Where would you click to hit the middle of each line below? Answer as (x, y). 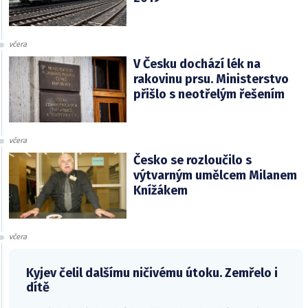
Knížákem (160, 191)
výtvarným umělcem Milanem (215, 176)
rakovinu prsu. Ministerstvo (211, 79)
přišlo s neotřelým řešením (209, 95)
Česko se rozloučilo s (192, 161)
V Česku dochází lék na (197, 64)
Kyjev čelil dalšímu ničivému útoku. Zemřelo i (152, 273)
